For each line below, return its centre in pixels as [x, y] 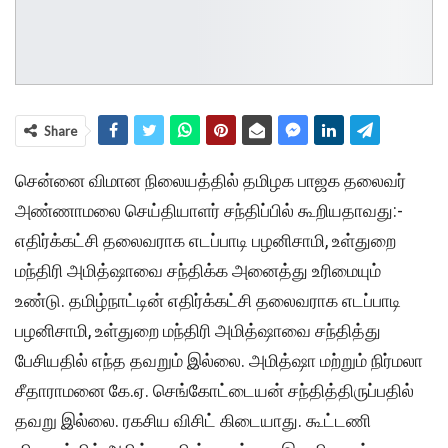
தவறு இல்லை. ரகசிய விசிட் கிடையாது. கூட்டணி [193, 421]
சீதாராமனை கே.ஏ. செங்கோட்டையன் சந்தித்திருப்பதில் [214, 391]
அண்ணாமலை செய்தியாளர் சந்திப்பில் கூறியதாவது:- [209, 211]
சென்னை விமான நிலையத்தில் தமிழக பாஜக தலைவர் [210, 181]
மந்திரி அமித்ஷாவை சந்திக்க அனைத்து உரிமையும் [198, 271]
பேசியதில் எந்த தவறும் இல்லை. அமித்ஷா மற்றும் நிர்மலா [219, 361]
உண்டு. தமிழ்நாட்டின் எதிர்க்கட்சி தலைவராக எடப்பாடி [208, 301]
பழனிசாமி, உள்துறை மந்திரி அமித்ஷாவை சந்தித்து [198, 331]
